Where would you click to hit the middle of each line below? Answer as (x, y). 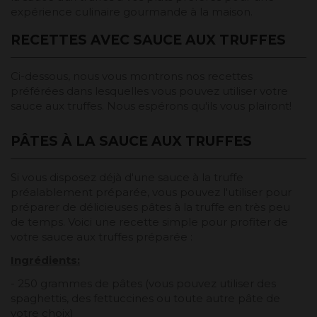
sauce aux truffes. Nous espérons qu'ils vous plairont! (151, 106)
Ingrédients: (45, 260)
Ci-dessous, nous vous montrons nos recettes (132, 76)
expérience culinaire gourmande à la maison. (132, 12)
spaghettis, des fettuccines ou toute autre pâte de (145, 299)
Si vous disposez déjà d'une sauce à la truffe (127, 178)
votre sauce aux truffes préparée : (102, 237)
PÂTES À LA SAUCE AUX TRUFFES (131, 142)
